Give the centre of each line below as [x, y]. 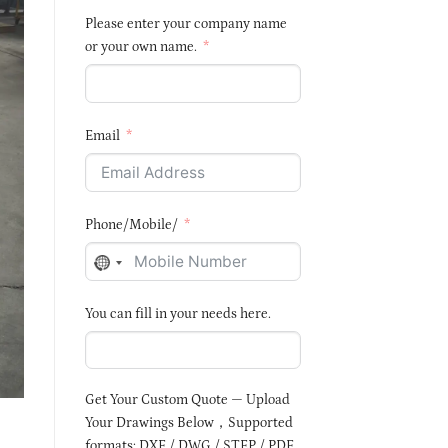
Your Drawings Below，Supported [188, 423]
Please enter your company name [185, 23]
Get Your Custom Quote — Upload [187, 400]
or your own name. [140, 46]
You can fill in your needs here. [177, 313]
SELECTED [143, 315]
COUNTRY [140, 290]
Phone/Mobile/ [131, 224]
